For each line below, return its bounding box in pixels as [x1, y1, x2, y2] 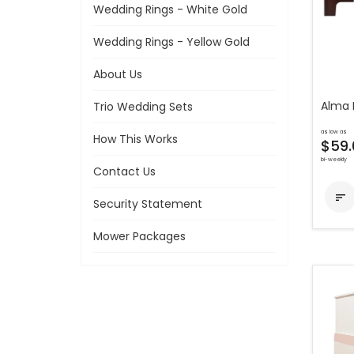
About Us [93, 66, 142, 82]
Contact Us [93, 164, 156, 179]
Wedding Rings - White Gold [93, 2, 247, 17]
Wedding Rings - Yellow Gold [93, 34, 250, 50]
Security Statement [93, 196, 202, 212]
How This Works [93, 131, 178, 147]
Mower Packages [93, 228, 186, 244]
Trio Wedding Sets [93, 99, 193, 115]
